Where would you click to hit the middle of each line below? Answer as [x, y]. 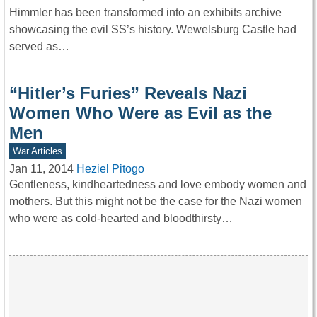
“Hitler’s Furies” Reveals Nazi [128, 93]
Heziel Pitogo [110, 169]
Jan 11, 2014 [41, 169]
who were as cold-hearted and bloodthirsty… [121, 219]
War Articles [37, 151]
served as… [39, 46]
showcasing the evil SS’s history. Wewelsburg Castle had [153, 29]
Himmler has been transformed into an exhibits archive [145, 12]
